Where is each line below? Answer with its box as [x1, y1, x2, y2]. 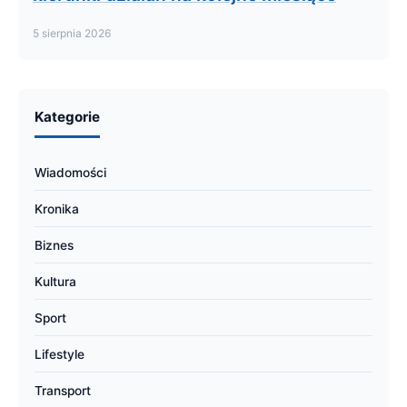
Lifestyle [35, 347, 84, 362]
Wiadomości [35, 165, 106, 180]
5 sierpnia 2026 [33, 26, 111, 40]
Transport [35, 383, 91, 398]
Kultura [35, 274, 76, 289]
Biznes [35, 238, 74, 253]
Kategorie [35, 108, 100, 125]
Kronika [35, 202, 79, 216]
